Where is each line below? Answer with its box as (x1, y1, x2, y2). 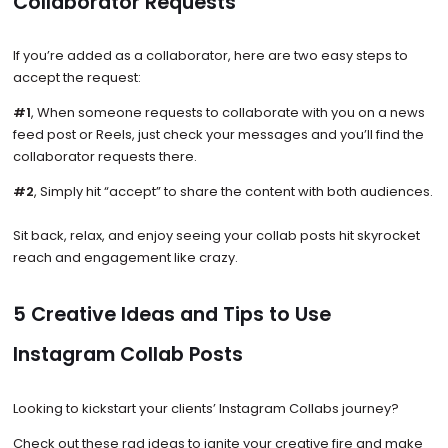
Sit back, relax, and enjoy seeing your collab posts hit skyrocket (12, 226, 420, 246)
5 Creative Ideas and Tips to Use (12, 301, 331, 329)
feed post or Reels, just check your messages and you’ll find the (12, 125, 424, 145)
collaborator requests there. (12, 147, 197, 167)
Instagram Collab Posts (12, 341, 243, 369)
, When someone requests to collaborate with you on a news (30, 103, 425, 123)
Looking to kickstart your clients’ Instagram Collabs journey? (12, 398, 402, 418)
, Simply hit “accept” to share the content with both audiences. (33, 182, 433, 202)
